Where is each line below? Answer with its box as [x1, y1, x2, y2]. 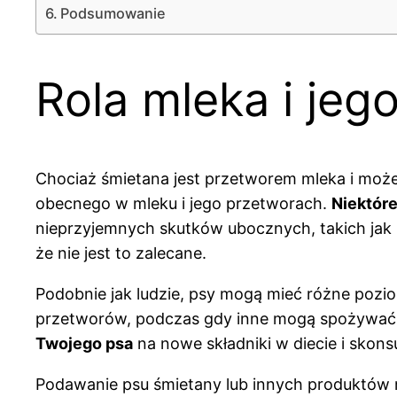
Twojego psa [35, 333, 133, 353]
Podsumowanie [60, 4, 167, 23]
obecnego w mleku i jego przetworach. [35, 193, 331, 213]
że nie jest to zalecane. [35, 243, 206, 262]
